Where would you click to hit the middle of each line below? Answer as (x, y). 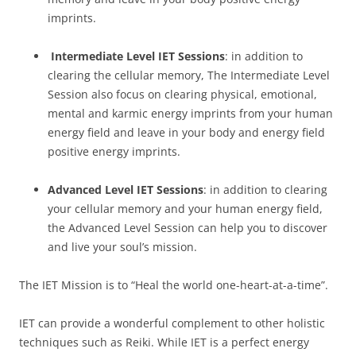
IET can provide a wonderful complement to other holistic (172, 323)
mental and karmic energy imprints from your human (190, 113)
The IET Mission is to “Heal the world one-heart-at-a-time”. (174, 284)
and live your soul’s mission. (122, 246)
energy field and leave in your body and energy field (186, 132)
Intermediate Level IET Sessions (136, 56)
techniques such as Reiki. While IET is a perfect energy (164, 342)
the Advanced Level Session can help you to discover (188, 227)
